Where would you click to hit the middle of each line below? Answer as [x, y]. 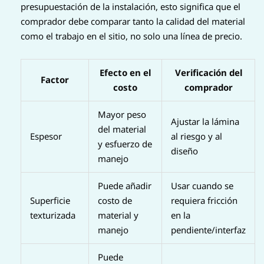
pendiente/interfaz [208, 230]
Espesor [46, 136]
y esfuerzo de [125, 144]
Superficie [50, 201]
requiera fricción [204, 201]
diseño [184, 151]
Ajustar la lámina [205, 122]
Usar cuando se [202, 186]
